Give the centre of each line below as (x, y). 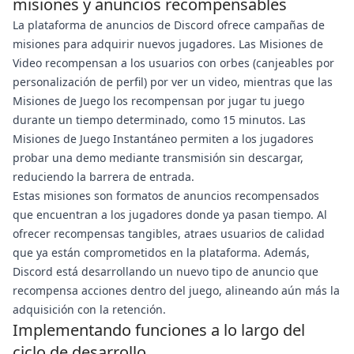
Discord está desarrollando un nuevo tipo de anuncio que (166, 271)
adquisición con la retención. (89, 309)
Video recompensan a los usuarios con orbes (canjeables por (173, 63)
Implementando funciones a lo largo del (159, 330)
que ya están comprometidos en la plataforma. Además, (161, 252)
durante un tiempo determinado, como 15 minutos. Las (159, 120)
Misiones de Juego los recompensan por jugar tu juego (158, 101)
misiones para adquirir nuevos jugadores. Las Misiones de (168, 44)
